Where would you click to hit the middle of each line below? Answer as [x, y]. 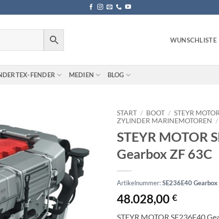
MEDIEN [81, 75]
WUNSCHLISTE [193, 40]
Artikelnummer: [140, 183]
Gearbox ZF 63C [164, 153]
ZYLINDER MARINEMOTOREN [164, 121]
